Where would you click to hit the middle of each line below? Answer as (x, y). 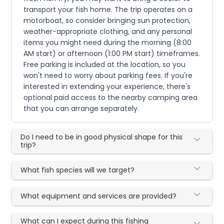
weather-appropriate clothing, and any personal (108, 31)
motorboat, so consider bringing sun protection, (107, 20)
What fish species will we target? (78, 170)
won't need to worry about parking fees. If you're (108, 75)
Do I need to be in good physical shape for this (102, 137)
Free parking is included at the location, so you (105, 64)
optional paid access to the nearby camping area (111, 97)
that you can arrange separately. (81, 108)
